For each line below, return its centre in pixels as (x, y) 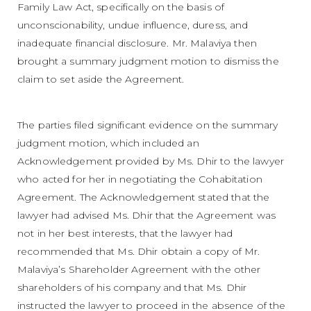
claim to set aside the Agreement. (101, 79)
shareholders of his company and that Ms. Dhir (132, 287)
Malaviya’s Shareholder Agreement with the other (139, 269)
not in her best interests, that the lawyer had (125, 233)
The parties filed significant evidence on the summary (148, 125)
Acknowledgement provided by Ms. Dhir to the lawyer (151, 161)
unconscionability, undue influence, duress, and (133, 25)
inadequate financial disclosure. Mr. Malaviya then (137, 43)
